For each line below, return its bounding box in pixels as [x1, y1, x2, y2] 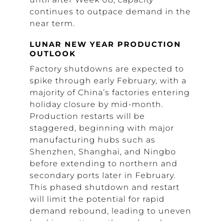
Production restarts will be [30, 111, 145, 121]
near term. [30, 19, 75, 28]
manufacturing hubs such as [30, 135, 155, 145]
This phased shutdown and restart [30, 183, 180, 192]
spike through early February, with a [30, 76, 186, 85]
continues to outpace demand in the [30, 7, 191, 16]
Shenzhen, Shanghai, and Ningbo [30, 147, 176, 156]
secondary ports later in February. [30, 171, 176, 180]
